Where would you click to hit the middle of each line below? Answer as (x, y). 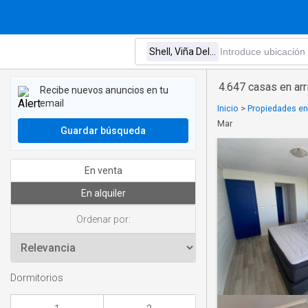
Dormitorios (37, 278)
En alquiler (103, 193)
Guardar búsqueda (103, 131)
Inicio (228, 108)
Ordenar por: (103, 219)
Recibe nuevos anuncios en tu (104, 90)
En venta (103, 170)
